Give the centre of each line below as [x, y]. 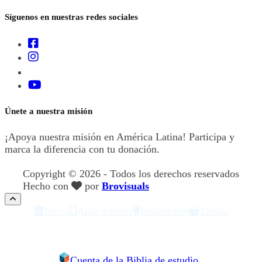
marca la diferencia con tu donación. [82, 149]
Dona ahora [41, 162]
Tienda [214, 211]
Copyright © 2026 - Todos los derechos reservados [131, 174]
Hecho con [47, 186]
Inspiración [164, 211]
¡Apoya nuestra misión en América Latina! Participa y [120, 137]
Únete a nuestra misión [49, 111]
